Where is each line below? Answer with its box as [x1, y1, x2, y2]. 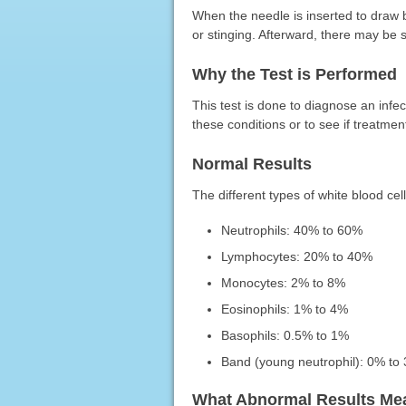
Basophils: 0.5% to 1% [221, 327, 350, 343]
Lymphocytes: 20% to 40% [221, 248, 373, 264]
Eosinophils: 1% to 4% [221, 301, 349, 316]
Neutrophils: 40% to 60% [221, 222, 363, 237]
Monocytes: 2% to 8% [221, 275, 346, 290]
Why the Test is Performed [191, 64, 397, 83]
